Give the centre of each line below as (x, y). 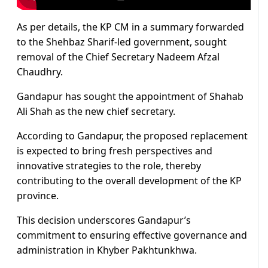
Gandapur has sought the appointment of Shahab (130, 97)
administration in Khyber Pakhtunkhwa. (107, 250)
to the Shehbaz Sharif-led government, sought (122, 42)
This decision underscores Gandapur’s (104, 220)
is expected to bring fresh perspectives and (115, 151)
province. (38, 196)
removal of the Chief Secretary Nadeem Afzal (118, 57)
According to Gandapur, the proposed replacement (132, 136)
